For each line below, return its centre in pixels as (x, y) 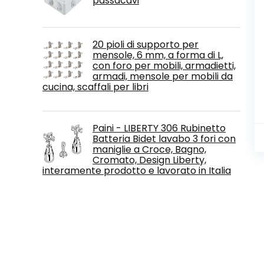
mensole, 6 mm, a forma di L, (158, 55)
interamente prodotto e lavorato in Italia (137, 170)
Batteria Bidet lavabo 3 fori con (164, 138)
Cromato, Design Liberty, (149, 160)
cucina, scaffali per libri (95, 87)
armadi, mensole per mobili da (163, 76)
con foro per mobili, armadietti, (164, 65)
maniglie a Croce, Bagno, (149, 149)
